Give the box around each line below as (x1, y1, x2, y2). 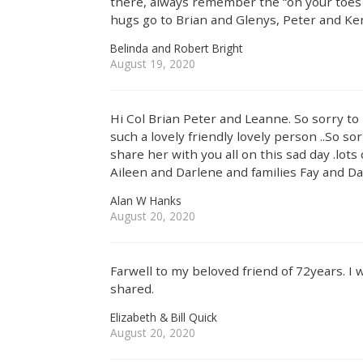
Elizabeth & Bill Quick (110, 309, 218, 325)
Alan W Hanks (110, 193, 182, 209)
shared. (110, 280, 155, 297)
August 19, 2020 (110, 56, 196, 72)
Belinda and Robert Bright (110, 41, 244, 57)
